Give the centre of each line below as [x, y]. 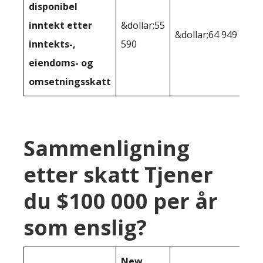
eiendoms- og [61, 63]
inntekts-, [52, 44]
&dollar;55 [143, 26]
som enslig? [85, 228]
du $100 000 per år [121, 201]
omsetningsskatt [70, 82]
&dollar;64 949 [206, 35]
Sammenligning [107, 149]
